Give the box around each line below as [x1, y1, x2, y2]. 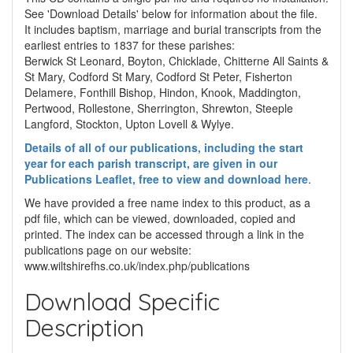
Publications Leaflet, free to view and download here [24, 171, 308, 187]
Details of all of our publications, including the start [24, 139, 303, 155]
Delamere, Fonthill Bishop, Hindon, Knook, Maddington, [24, 84, 301, 100]
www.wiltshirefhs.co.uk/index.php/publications [24, 258, 250, 273]
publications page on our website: [24, 242, 191, 258]
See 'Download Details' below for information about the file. [24, 6, 318, 21]
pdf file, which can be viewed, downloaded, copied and [24, 210, 295, 226]
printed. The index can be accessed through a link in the [24, 226, 304, 242]
